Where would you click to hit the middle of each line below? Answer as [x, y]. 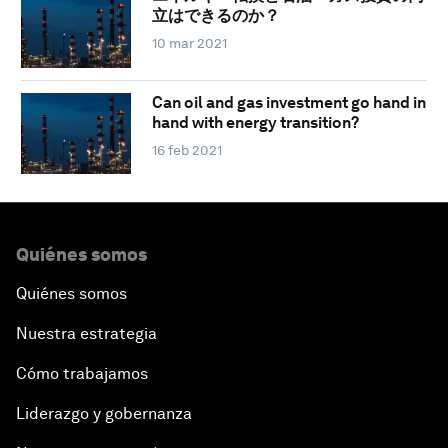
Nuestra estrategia [86, 334]
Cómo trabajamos [82, 374]
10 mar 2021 [189, 43]
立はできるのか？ [215, 16]
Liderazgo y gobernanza [104, 414]
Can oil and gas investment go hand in [288, 102]
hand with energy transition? [255, 122]
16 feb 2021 [186, 149]
